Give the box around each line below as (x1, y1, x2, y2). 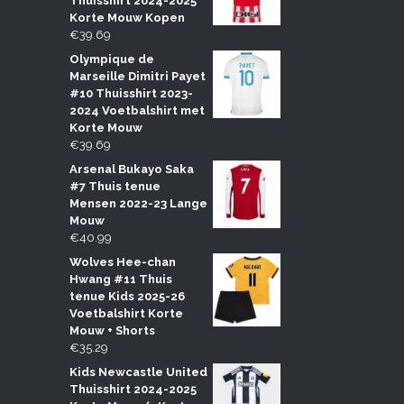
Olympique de (69, 51, 154, 66)
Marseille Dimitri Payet (69, 69, 206, 83)
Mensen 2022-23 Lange (69, 196, 207, 210)
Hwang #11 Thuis (69, 271, 172, 286)
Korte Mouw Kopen (69, 10, 185, 24)
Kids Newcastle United (69, 364, 207, 379)
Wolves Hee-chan (69, 254, 176, 269)
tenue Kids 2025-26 (69, 289, 185, 303)
